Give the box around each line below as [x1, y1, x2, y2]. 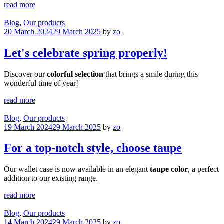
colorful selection [47, 69, 103, 78]
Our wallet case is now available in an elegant [4, 165, 150, 174]
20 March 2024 [4, 27, 52, 36]
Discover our [4, 69, 47, 78]
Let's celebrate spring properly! [4, 46, 167, 59]
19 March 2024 [4, 122, 52, 131]
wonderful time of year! [4, 78, 78, 87]
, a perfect [188, 165, 219, 174]
